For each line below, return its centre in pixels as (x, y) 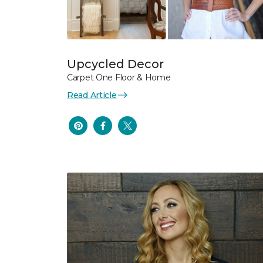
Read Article (92, 95)
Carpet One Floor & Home (119, 77)
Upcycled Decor (115, 64)
